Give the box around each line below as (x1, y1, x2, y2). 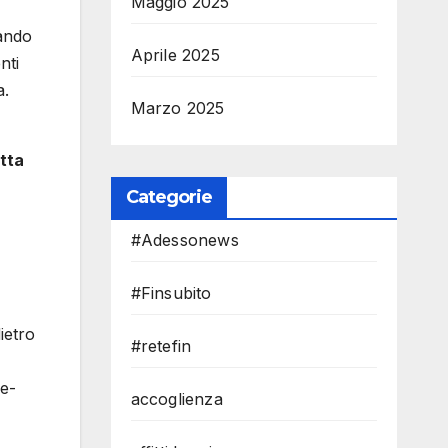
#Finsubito (130, 283, 212, 303)
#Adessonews (130, 230, 239, 250)
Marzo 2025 (130, 98, 225, 118)
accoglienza (130, 389, 223, 409)
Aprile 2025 (130, 45, 220, 65)
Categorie (125, 186, 213, 208)
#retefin (130, 336, 192, 356)
